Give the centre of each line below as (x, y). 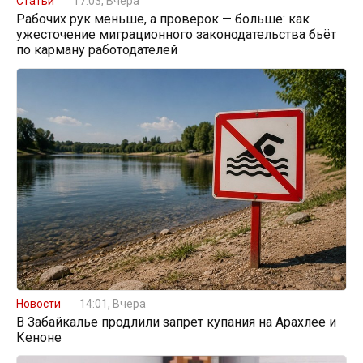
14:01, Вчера (113, 303)
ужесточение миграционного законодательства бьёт (176, 35)
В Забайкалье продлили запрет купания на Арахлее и (176, 322)
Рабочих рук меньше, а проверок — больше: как (163, 19)
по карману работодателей (97, 50)
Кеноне (39, 337)
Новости (38, 303)
